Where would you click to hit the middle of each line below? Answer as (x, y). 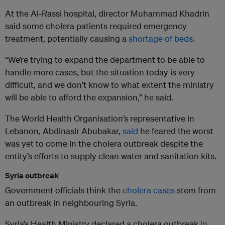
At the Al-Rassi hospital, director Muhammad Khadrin (107, 14)
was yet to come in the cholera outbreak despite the (104, 144)
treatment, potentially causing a (67, 39)
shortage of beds (161, 39)
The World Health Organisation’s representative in (100, 119)
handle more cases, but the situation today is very (100, 72)
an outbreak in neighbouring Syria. (71, 203)
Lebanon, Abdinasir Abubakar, (64, 131)
